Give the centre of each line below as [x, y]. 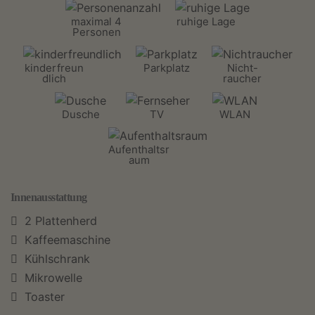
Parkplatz [166, 67]
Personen [96, 32]
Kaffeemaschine [67, 239]
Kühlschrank [57, 258]
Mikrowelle [53, 278]
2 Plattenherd [61, 220]
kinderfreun [54, 67]
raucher [242, 78]
